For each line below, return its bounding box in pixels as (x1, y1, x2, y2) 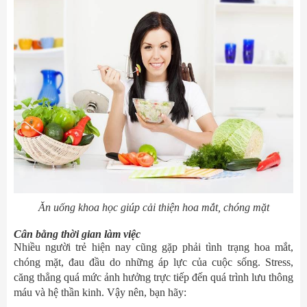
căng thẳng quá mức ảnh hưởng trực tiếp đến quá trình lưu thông (14, 271, 293, 283)
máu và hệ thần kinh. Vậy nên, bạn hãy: (14, 286, 186, 298)
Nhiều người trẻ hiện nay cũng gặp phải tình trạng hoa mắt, (14, 241, 293, 253)
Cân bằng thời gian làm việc (14, 228, 140, 240)
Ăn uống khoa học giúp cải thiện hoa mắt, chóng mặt (38, 201, 269, 213)
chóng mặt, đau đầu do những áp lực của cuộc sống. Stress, (14, 256, 293, 268)
